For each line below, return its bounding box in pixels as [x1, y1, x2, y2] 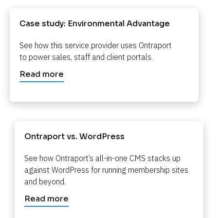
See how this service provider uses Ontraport [19, 40, 172, 51]
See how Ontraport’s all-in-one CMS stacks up [24, 153, 181, 163]
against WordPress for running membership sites [24, 165, 188, 175]
